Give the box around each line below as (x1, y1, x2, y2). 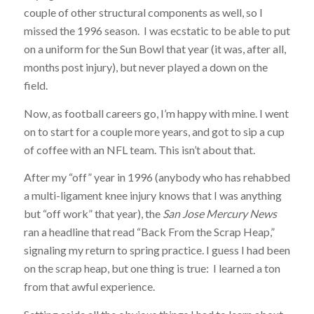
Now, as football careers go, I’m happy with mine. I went (23, 106, 289, 120)
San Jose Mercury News (162, 207, 277, 221)
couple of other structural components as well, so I (23, 6, 263, 20)
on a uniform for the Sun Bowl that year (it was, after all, (23, 42, 286, 56)
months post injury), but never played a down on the (23, 60, 268, 74)
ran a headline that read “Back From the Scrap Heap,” (23, 225, 275, 239)
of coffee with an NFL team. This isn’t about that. (23, 142, 255, 156)
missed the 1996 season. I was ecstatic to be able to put (23, 24, 290, 38)
